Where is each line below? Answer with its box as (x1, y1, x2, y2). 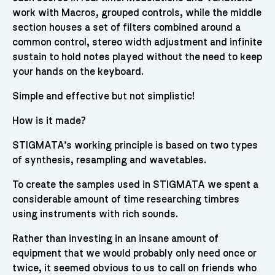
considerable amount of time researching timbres (12, 195, 239, 205)
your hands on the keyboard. (12, 67, 144, 77)
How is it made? (12, 116, 86, 126)
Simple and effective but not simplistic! (12, 91, 195, 102)
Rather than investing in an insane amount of (12, 234, 219, 244)
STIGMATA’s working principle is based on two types (12, 141, 258, 151)
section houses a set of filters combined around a (12, 23, 241, 33)
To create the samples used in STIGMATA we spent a (12, 180, 258, 190)
